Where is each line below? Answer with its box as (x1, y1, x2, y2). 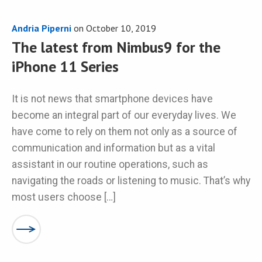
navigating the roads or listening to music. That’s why (12, 175, 250, 187)
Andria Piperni (12, 22, 71, 34)
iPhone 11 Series (12, 56, 119, 76)
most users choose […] (12, 191, 116, 204)
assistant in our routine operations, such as (12, 158, 208, 171)
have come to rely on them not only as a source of (12, 126, 237, 138)
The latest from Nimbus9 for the (12, 37, 220, 57)
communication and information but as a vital (12, 142, 215, 154)
